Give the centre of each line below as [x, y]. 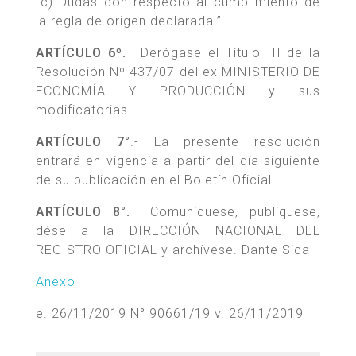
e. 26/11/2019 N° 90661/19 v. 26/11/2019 [170, 314]
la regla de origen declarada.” [129, 21]
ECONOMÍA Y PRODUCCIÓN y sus [178, 91]
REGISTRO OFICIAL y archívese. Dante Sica [173, 250]
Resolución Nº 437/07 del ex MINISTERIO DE [178, 72]
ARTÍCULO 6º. [81, 53]
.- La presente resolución [225, 142]
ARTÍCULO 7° [83, 142]
